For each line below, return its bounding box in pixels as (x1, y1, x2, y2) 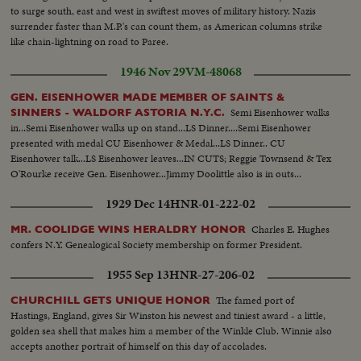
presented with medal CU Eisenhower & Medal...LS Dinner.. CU (10, 135, 286, 151)
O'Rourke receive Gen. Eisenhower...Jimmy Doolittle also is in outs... (10, 166, 302, 182)
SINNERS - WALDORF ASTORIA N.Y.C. (10, 106, 226, 119)
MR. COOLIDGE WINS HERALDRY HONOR (10, 223, 247, 236)
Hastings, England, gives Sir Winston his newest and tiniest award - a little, (10, 308, 326, 324)
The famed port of (216, 293, 295, 309)
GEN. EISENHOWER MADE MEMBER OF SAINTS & (10, 91, 286, 104)
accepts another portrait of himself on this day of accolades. (10, 338, 268, 355)
